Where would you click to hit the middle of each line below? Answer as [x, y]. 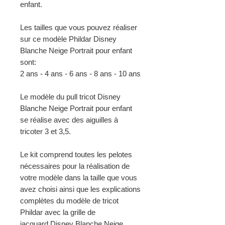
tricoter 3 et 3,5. [45, 132]
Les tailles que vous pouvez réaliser [79, 28]
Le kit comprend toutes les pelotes [76, 155]
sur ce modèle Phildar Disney [68, 39]
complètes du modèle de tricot [69, 201]
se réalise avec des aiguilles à [69, 120]
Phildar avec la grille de [58, 212]
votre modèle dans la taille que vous [79, 178]
